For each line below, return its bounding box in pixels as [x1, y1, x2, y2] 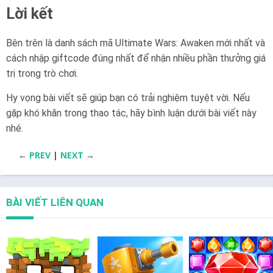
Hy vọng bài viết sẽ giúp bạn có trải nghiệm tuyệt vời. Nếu [6, 92, 250, 104]
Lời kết [6, 5, 53, 23]
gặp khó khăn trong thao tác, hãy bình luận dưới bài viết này [6, 107, 257, 119]
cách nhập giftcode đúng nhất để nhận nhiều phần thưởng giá [6, 52, 266, 65]
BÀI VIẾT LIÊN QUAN [6, 196, 104, 209]
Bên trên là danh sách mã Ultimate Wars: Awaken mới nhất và [6, 37, 265, 49]
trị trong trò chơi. [6, 68, 78, 80]
